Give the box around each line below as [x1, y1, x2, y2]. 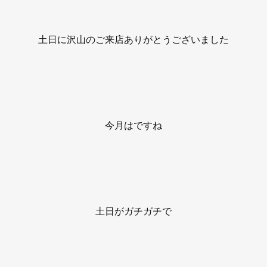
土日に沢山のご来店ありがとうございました [38, 32, 229, 46]
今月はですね [105, 118, 162, 132]
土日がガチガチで [95, 204, 172, 218]
